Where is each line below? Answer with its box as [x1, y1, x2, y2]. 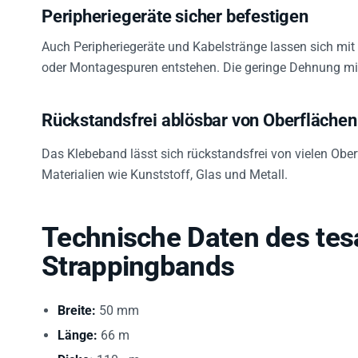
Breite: [58, 303, 96, 319]
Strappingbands [42, 250, 235, 284]
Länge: [58, 328, 97, 344]
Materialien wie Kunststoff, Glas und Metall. [42, 167, 288, 183]
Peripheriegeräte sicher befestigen [42, 6, 308, 27]
